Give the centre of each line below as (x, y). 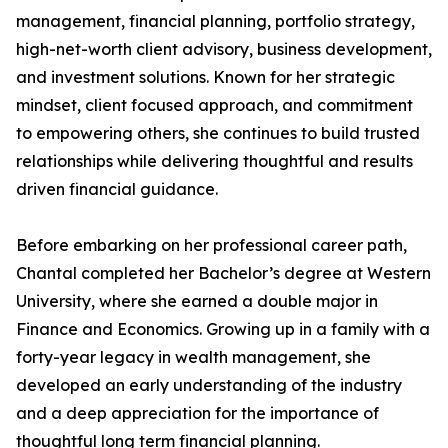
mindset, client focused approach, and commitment (214, 105)
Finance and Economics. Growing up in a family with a (223, 329)
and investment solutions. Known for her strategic (205, 77)
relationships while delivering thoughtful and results (214, 161)
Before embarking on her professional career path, (211, 245)
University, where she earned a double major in (197, 301)
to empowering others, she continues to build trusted (218, 133)
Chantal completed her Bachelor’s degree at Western (223, 273)
